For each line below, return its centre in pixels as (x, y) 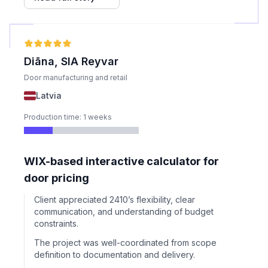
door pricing (57, 178)
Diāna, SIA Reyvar (71, 61)
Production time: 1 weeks (68, 117)
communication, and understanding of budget (124, 211)
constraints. (56, 223)
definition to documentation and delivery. (115, 255)
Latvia (49, 95)
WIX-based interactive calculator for (121, 161)
